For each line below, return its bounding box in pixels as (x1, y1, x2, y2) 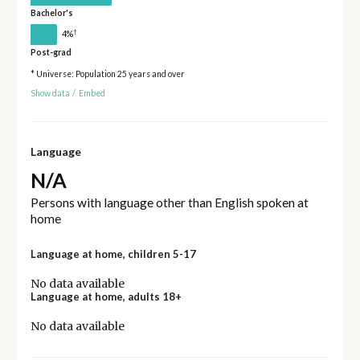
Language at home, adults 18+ (30, 289, 182, 303)
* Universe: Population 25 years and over (30, 68, 185, 79)
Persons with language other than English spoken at (30, 194, 309, 210)
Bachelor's (30, 8, 73, 18)
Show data (30, 88, 70, 99)
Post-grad (30, 47, 72, 57)
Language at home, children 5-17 (30, 247, 196, 260)
